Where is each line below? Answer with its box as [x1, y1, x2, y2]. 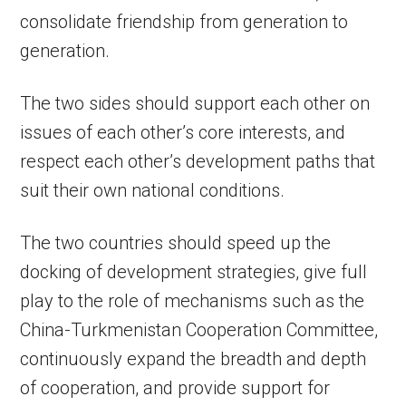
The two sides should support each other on [20, 92, 371, 115]
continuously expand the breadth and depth [20, 348, 367, 371]
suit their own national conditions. [20, 179, 285, 202]
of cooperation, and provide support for [20, 377, 331, 400]
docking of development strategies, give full [20, 261, 368, 284]
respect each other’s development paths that [20, 150, 376, 173]
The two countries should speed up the [20, 232, 332, 255]
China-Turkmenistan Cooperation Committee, [20, 319, 379, 342]
